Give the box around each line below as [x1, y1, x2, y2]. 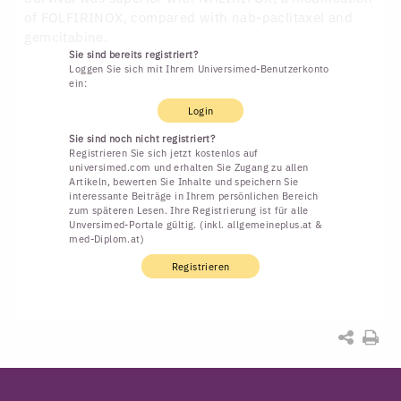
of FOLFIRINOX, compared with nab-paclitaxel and [24, 8, 354, 26]
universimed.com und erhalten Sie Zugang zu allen [69, 160, 309, 174]
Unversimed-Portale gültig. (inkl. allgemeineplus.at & [69, 218, 323, 231]
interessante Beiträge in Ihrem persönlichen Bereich [69, 189, 319, 202]
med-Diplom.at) [69, 232, 145, 245]
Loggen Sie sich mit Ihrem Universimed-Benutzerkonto [69, 62, 329, 75]
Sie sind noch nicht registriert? [69, 132, 216, 145]
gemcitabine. [24, 28, 108, 46]
